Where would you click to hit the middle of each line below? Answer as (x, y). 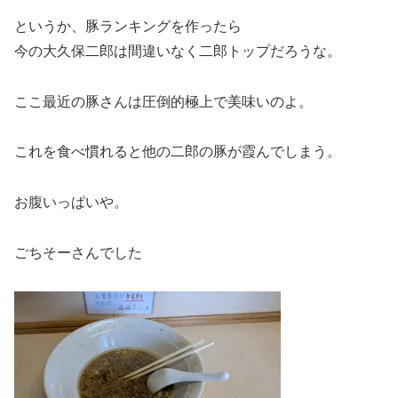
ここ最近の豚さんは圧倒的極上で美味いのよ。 (163, 101)
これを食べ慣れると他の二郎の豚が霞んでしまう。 (178, 152)
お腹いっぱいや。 (71, 203)
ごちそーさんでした (78, 252)
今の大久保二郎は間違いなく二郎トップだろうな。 (178, 51)
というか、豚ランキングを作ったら (128, 26)
